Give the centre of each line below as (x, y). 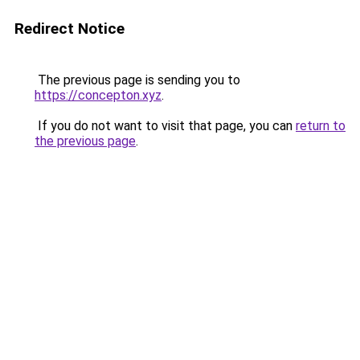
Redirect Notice (70, 29)
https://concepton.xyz (98, 95)
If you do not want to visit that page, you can (165, 126)
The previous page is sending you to (137, 80)
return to (321, 126)
